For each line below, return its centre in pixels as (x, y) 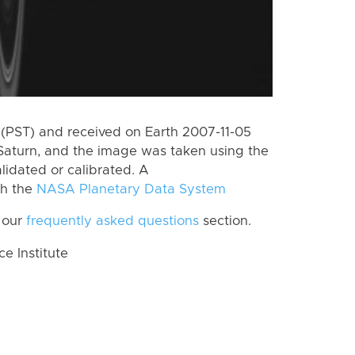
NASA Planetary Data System (131, 189)
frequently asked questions (113, 221)
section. (225, 221)
